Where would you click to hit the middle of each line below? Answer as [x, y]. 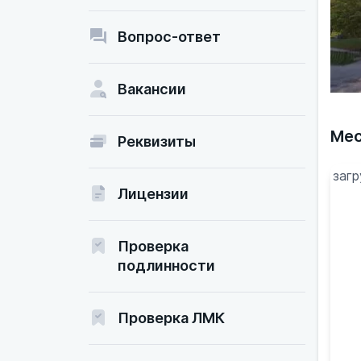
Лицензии [153, 194]
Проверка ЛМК [171, 318]
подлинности [166, 266]
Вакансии [152, 89]
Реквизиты [157, 141]
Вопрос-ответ [169, 37]
